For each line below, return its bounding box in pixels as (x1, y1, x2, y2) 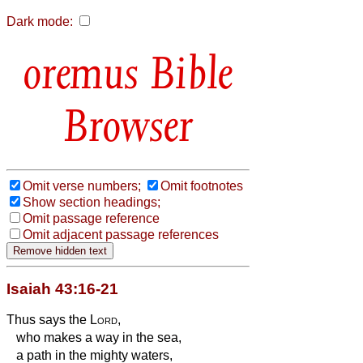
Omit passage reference (23, 211, 160, 225)
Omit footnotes (160, 178, 243, 193)
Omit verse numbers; (23, 178, 141, 193)
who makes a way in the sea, (6, 330, 181, 344)
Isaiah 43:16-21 (6, 280, 118, 297)
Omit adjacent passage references (23, 227, 219, 241)
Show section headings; (23, 194, 160, 209)
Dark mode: (6, 15, 73, 28)
